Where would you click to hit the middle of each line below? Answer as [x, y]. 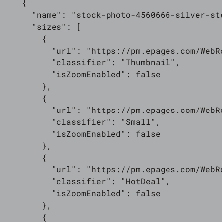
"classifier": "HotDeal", [86, 181]
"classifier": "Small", [81, 122]
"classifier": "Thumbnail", [91, 62]
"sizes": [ [42, 27]
